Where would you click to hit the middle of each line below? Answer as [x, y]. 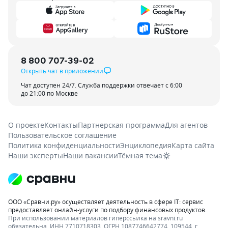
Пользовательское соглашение [62, 135]
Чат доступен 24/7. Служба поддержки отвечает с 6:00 [102, 85]
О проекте [26, 125]
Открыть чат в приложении [62, 71]
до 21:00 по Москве [49, 93]
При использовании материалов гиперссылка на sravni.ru [95, 218]
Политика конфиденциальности [64, 145]
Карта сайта [193, 145]
